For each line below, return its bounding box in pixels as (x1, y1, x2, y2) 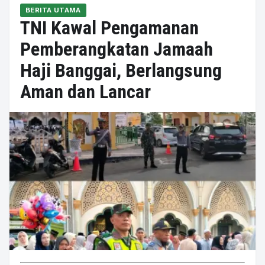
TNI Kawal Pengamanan (20, 17, 199, 39)
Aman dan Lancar (20, 80, 151, 103)
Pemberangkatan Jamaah (20, 38, 213, 60)
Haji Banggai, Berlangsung (20, 59, 222, 82)
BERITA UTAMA (25, 6, 81, 14)
